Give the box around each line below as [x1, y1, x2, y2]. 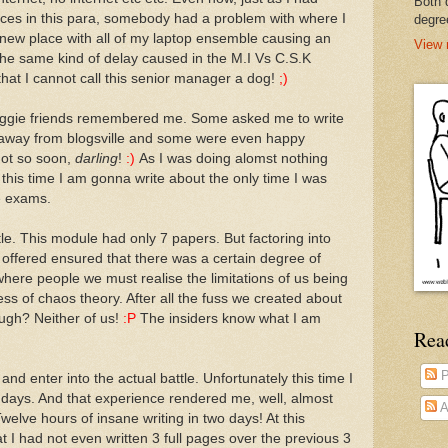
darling [75, 150, 118, 166]
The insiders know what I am [136, 310, 321, 326]
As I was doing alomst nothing [135, 150, 328, 166]
